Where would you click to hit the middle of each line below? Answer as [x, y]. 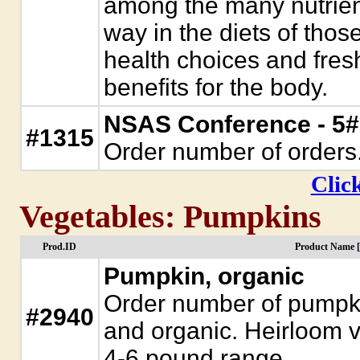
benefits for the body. [215, 87]
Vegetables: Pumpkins [171, 217]
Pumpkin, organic [204, 276]
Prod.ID [59, 247]
